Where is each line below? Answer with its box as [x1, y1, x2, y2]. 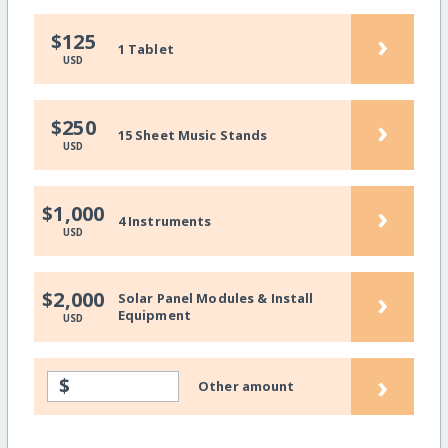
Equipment [117, 306, 191, 325]
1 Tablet [117, 39, 174, 58]
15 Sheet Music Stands [117, 125, 268, 144]
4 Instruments [117, 211, 212, 230]
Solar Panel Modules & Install [117, 289, 314, 308]
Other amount [198, 376, 295, 395]
